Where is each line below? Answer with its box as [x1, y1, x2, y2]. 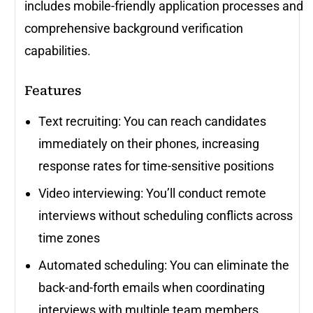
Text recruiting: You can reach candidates [38, 114, 266, 129]
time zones [38, 231, 100, 246]
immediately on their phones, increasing [38, 136, 259, 152]
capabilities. [24, 43, 94, 59]
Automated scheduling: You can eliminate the [38, 258, 289, 273]
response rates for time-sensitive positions [38, 159, 274, 174]
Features [24, 83, 81, 99]
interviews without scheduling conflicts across [38, 208, 293, 224]
